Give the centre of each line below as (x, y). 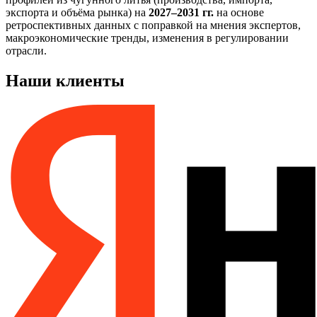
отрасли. (26, 51)
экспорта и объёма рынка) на (77, 13)
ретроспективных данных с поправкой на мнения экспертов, (153, 25)
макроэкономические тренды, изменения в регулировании (147, 38)
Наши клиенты (65, 81)
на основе (239, 13)
